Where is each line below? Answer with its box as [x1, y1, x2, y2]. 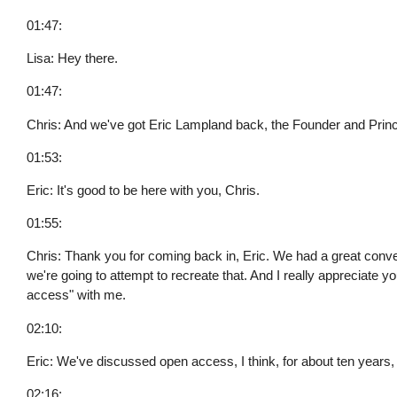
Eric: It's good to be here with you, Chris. [27, 182, 261, 198]
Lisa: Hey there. [27, 51, 119, 66]
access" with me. [27, 287, 127, 303]
